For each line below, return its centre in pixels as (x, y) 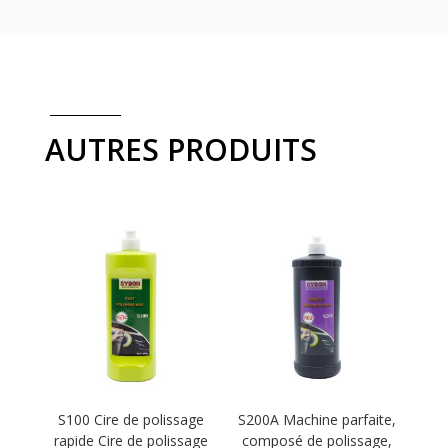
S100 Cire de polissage (130, 420)
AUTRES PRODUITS (180, 150)
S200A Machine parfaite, (317, 420)
